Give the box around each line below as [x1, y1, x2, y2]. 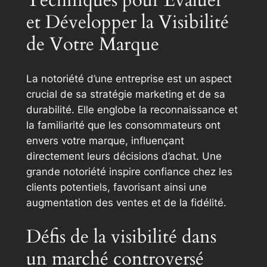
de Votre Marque [26, 32, 159, 57]
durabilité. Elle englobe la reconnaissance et [26, 104, 238, 116]
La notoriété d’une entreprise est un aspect [26, 73, 232, 85]
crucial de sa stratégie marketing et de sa [26, 88, 225, 101]
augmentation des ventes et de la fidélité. [26, 197, 226, 209]
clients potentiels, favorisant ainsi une [26, 181, 207, 194]
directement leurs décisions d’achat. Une [26, 150, 222, 163]
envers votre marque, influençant [26, 135, 184, 147]
